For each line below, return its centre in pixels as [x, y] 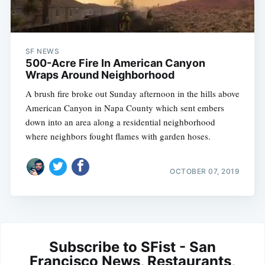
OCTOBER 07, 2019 [205, 171]
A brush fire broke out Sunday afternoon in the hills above [132, 94]
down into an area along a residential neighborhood [120, 122]
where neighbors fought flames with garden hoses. [118, 136]
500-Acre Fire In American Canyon [115, 63]
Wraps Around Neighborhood [100, 75]
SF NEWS [42, 51]
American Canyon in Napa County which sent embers [125, 108]
